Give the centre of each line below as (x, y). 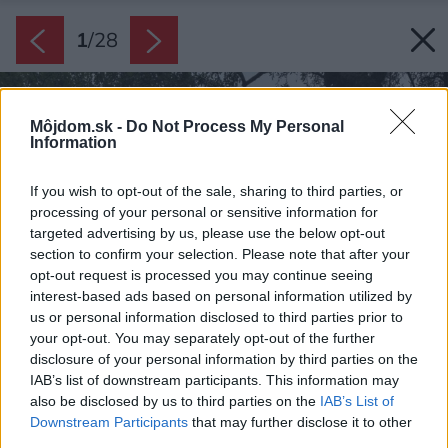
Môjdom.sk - (78, 127)
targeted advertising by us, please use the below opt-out (207, 233)
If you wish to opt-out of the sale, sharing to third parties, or (216, 191)
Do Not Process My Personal (235, 127)
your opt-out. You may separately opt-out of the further (202, 338)
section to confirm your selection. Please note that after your (220, 254)
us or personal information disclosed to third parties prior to (216, 317)
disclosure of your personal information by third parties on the (224, 359)
